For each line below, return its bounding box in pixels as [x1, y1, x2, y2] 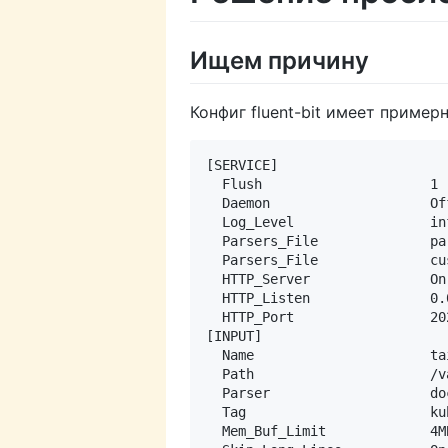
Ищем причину [190, 46, 369, 76]
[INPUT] [206, 328, 262, 345]
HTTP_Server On [206, 271, 446, 288]
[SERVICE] [206, 157, 278, 174]
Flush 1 [206, 176, 438, 193]
